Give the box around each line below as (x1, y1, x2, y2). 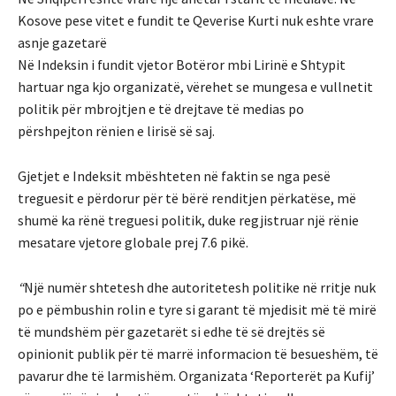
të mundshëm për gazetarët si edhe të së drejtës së (18, 322, 325, 340)
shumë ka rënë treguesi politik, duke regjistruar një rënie (18, 210, 359, 229)
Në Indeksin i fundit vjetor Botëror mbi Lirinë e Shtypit (18, 55, 346, 73)
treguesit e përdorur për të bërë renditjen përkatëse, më (18, 188, 356, 207)
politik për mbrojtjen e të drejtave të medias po (18, 99, 304, 118)
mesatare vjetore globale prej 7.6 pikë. (18, 232, 248, 251)
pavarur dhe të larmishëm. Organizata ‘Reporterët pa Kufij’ (18, 366, 375, 385)
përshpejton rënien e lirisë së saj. (18, 121, 215, 140)
